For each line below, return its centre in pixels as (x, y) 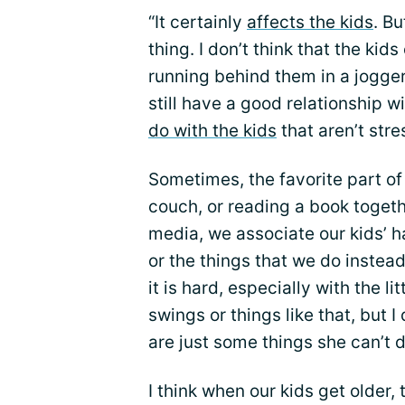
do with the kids (212, 131)
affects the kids (310, 23)
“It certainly (198, 23)
